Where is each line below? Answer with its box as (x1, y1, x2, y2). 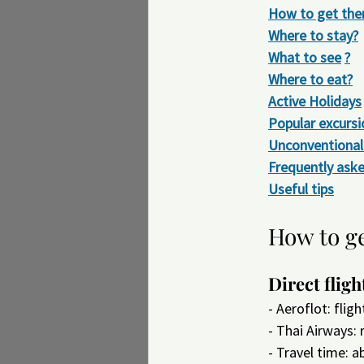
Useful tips (268, 180, 334, 198)
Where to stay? (268, 26, 358, 45)
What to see (268, 48, 341, 67)
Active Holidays (268, 92, 362, 110)
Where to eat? (268, 70, 353, 89)
